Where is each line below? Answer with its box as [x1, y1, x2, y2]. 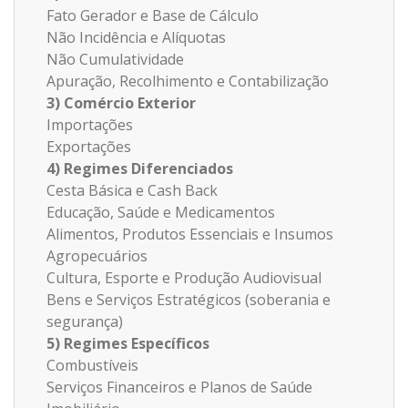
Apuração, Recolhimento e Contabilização [46, 70, 329, 91]
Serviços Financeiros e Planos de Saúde [46, 376, 312, 397]
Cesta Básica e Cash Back [46, 179, 218, 200]
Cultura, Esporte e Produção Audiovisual [46, 267, 321, 288]
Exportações [46, 136, 131, 157]
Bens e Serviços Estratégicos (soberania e [46, 289, 331, 310]
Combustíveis [46, 354, 138, 375]
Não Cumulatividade [46, 48, 184, 69]
